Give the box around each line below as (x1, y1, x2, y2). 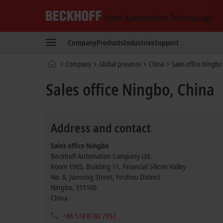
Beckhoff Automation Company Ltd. (51, 151, 152, 161)
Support (154, 37, 179, 47)
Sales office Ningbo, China (46, 79, 215, 100)
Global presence (99, 59, 141, 69)
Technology (45, 62, 78, 72)
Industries (123, 37, 154, 47)
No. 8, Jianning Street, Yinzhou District (51, 172, 160, 182)
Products (97, 37, 123, 47)
